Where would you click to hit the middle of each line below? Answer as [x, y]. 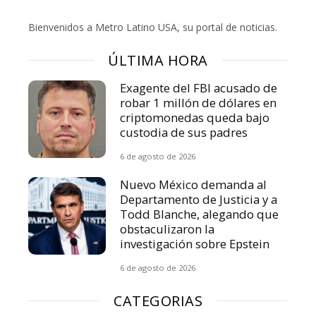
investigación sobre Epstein [195, 243]
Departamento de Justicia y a [199, 199]
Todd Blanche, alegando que [200, 214]
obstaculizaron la [168, 229]
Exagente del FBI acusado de [199, 87]
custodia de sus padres [184, 132]
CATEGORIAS [158, 300]
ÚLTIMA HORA [158, 60]
